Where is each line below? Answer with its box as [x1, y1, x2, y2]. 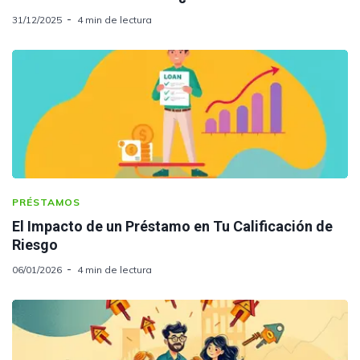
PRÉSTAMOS [12, 195, 80, 208]
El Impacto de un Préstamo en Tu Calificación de [12, 217, 333, 235]
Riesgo [12, 235, 58, 253]
